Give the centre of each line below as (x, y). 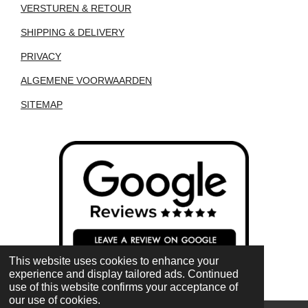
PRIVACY (41, 56)
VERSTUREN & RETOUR (76, 8)
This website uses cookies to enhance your (113, 261)
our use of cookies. (54, 300)
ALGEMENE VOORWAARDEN (86, 80)
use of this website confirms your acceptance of (123, 287)
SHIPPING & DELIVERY (73, 32)
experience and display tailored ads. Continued (123, 274)
